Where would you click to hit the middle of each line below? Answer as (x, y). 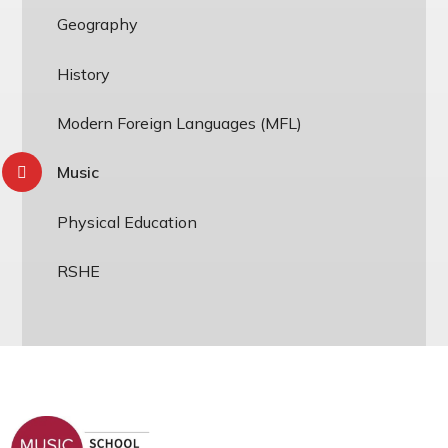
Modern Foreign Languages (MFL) (180, 122)
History (84, 73)
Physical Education (127, 221)
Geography (98, 24)
